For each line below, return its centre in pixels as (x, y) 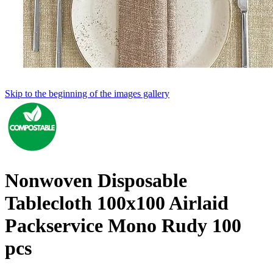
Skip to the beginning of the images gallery (87, 94)
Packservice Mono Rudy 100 (123, 226)
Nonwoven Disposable (96, 181)
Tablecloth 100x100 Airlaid (117, 203)
